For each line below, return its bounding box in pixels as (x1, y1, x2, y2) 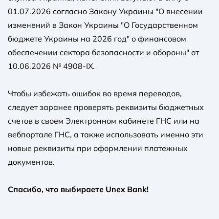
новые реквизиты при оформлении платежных (8, 143, 188, 153)
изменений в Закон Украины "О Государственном (8, 20, 198, 30)
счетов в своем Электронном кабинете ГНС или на (8, 115, 199, 126)
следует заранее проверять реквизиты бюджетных (8, 102, 204, 112)
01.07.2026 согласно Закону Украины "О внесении (8, 6, 203, 16)
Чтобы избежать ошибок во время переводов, (8, 88, 182, 98)
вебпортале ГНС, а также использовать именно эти (8, 129, 203, 139)
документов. (8, 156, 55, 167)
